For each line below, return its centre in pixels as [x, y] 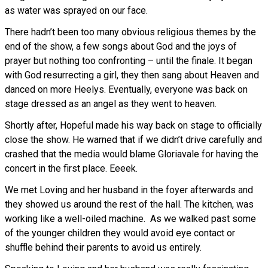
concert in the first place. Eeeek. [71, 169]
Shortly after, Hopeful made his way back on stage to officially [133, 126]
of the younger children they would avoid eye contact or [120, 233]
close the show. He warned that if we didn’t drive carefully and [133, 140]
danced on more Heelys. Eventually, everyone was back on [126, 90]
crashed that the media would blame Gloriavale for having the [132, 154]
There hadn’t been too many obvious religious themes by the [130, 32]
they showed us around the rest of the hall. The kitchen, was [129, 205]
